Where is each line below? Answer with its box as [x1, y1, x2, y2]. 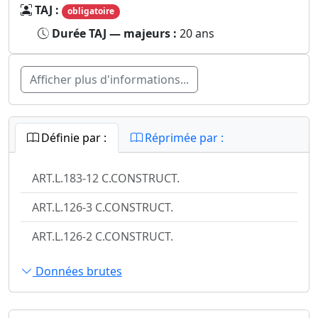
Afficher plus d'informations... [30, 71, 189, 87]
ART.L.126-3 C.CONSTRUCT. [32, 199, 173, 215]
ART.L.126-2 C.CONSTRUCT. [32, 228, 173, 244]
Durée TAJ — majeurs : [52, 25, 180, 41]
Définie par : [38, 129, 106, 146]
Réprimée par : [142, 129, 224, 146]
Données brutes [33, 263, 122, 280]
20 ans [180, 25, 214, 41]
